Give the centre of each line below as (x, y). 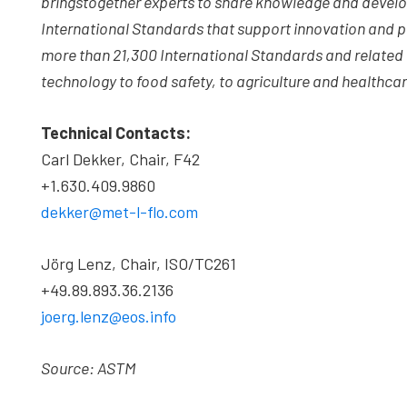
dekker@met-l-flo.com (119, 212)
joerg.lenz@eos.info (109, 316)
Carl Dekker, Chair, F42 (120, 159)
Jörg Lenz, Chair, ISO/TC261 (139, 263)
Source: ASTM (88, 368)
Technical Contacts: (116, 133)
